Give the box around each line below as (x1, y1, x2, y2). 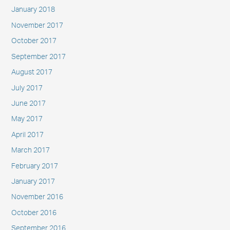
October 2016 (11, 209, 56, 217)
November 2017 (11, 22, 63, 29)
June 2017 (11, 100, 46, 107)
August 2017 (11, 69, 52, 76)
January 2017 (11, 178, 55, 185)
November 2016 (11, 194, 63, 201)
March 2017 (11, 147, 50, 155)
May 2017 (11, 116, 43, 123)
